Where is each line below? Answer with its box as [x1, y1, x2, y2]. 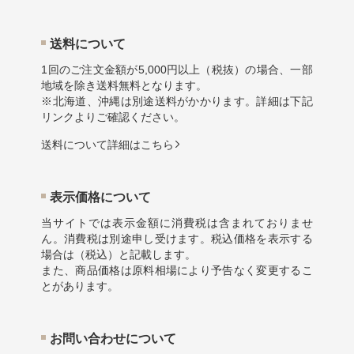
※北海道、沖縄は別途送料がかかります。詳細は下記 [41, 95, 313, 107]
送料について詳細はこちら [41, 138, 175, 151]
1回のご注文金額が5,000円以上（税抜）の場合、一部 [41, 63, 313, 76]
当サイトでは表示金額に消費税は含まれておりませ [41, 217, 313, 229]
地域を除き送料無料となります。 [41, 79, 208, 92]
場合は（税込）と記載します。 [41, 248, 197, 261]
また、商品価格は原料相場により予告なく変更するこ [41, 264, 313, 277]
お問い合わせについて [50, 332, 177, 345]
